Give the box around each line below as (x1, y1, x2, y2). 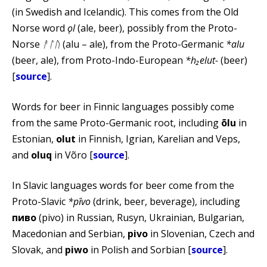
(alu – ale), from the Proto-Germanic (60, 37, 226, 51)
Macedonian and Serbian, (12, 226, 128, 240)
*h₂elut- (185, 53, 218, 67)
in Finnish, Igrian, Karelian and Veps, (76, 132, 240, 145)
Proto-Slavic (12, 194, 68, 208)
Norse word (12, 21, 67, 35)
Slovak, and (12, 243, 65, 256)
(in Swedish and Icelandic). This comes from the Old (12, 5, 238, 18)
